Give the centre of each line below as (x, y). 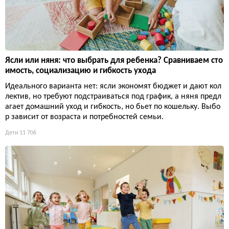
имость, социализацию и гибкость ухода (81, 71)
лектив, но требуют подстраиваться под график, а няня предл (113, 97)
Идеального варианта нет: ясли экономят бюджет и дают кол (113, 86)
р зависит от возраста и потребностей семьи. (84, 117)
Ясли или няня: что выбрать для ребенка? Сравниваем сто (114, 61)
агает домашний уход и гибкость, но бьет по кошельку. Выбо (113, 107)
